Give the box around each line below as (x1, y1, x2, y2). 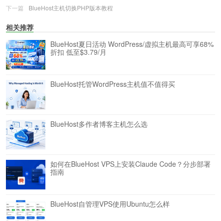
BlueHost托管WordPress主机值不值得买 (50, 79, 175, 89)
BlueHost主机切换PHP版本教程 (29, 3, 113, 12)
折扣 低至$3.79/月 (50, 47, 107, 57)
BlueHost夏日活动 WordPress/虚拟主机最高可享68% (50, 39, 214, 49)
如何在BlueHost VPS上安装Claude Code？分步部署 (50, 159, 211, 169)
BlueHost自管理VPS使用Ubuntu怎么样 (50, 199, 170, 209)
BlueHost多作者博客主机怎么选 (50, 119, 147, 129)
